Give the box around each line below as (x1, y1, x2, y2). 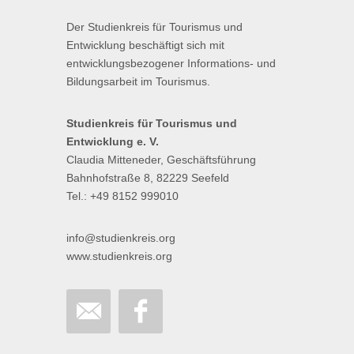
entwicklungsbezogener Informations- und (66, 56, 276, 70)
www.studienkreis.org (66, 249, 172, 262)
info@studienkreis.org (66, 231, 175, 244)
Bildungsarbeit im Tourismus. (66, 74, 210, 88)
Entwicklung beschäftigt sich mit (66, 38, 224, 51)
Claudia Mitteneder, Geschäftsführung (66, 153, 256, 166)
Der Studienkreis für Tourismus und (66, 20, 243, 33)
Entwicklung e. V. (66, 134, 159, 148)
